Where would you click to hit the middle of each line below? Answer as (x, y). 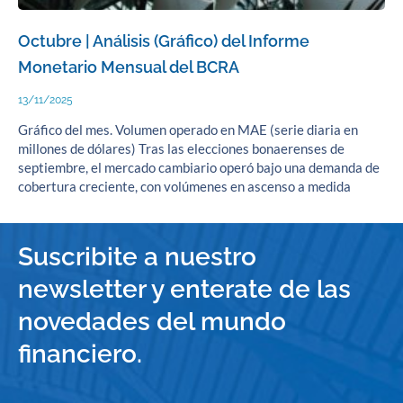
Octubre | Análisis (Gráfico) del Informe (164, 40)
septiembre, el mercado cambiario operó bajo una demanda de (199, 167)
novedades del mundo (152, 321)
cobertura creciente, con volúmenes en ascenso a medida (184, 186)
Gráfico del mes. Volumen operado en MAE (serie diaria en (188, 130)
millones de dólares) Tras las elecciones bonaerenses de (181, 148)
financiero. (80, 354)
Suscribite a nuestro (137, 256)
